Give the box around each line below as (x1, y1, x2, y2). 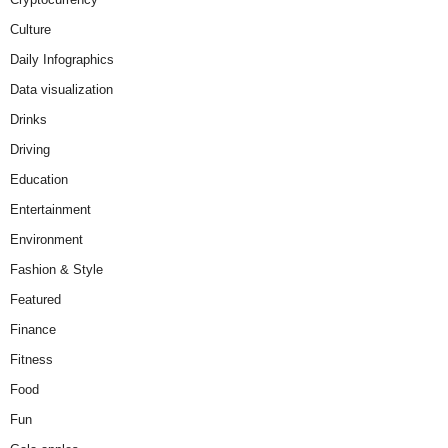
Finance (10, 321, 56, 337)
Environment (10, 231, 83, 247)
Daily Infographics (10, 51, 114, 67)
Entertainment (10, 201, 91, 217)
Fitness (10, 351, 53, 367)
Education (10, 171, 68, 187)
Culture (10, 21, 51, 37)
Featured (10, 291, 61, 307)
